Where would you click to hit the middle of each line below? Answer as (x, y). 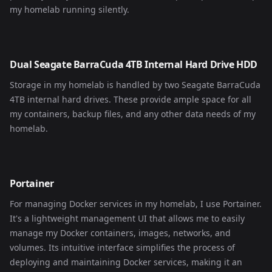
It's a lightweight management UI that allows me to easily (127, 218)
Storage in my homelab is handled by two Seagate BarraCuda (135, 85)
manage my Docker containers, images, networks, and (120, 233)
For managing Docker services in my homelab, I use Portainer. (136, 204)
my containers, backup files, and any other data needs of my (133, 114)
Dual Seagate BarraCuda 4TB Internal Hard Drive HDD (134, 64)
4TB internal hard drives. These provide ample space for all (131, 99)
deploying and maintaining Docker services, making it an (126, 262)
